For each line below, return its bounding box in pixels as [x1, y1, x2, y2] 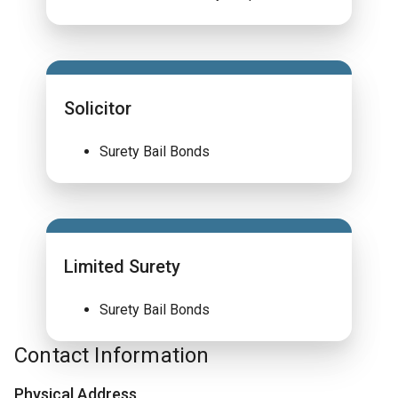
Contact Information [14, 343, 210, 368]
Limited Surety [64, 256, 180, 277]
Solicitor [64, 98, 131, 119]
